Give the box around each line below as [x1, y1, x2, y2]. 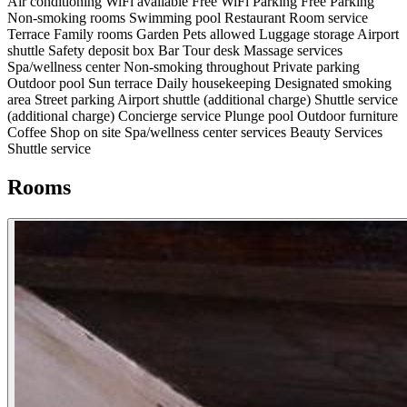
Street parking [35, 92, 117, 108]
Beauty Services [290, 124, 382, 141]
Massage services [243, 43, 342, 59]
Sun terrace [88, 75, 156, 92]
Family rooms [54, 26, 136, 43]
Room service [289, 10, 368, 26]
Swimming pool [129, 10, 224, 26]
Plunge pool [224, 108, 297, 124]
